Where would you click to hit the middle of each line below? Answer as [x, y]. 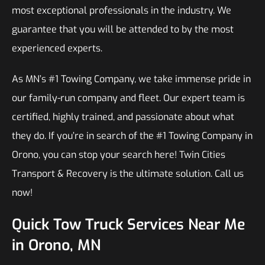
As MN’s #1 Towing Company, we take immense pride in [131, 79]
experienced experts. [57, 48]
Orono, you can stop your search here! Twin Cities [119, 155]
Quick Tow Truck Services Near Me [128, 224]
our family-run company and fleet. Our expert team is [128, 98]
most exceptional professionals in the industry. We [122, 10]
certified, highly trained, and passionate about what [123, 117]
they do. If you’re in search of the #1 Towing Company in [132, 136]
